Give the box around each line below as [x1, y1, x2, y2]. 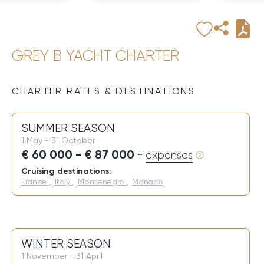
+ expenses [137, 149, 193, 161]
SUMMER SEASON [21, 122, 115, 135]
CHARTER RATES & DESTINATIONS [12, 85, 196, 97]
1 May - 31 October [21, 136, 95, 145]
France [21, 177, 49, 186]
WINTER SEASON [21, 237, 111, 250]
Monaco [132, 177, 163, 186]
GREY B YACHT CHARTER [12, 47, 179, 64]
